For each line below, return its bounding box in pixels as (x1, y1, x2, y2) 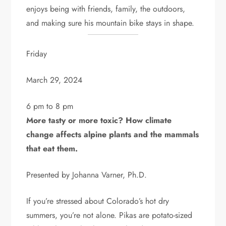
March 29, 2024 (26, 74, 83, 86)
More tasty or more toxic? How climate (26, 114, 172, 126)
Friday (26, 47, 47, 60)
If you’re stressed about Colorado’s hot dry (26, 195, 169, 207)
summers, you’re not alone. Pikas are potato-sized (26, 209, 193, 221)
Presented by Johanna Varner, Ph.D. (26, 168, 147, 181)
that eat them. (26, 142, 78, 154)
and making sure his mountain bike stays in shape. (26, 17, 195, 29)
